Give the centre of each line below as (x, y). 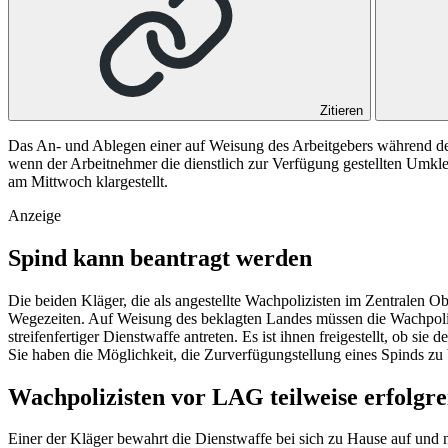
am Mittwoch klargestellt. (88, 181)
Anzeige (34, 215)
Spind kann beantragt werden (160, 257)
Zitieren (341, 110)
